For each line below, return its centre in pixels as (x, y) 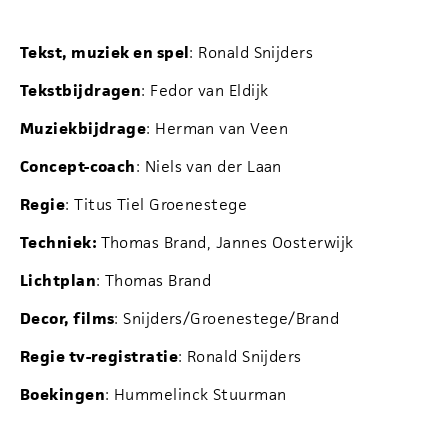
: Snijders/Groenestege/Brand (227, 319)
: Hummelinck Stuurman (196, 395)
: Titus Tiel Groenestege (156, 205)
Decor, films (67, 319)
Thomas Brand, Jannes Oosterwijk (227, 243)
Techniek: (60, 243)
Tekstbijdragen (81, 91)
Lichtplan (58, 281)
